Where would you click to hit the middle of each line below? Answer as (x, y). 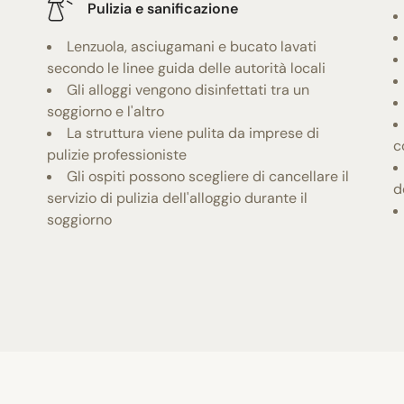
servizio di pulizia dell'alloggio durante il (178, 198)
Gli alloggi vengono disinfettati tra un (188, 90)
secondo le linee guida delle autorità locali (187, 69)
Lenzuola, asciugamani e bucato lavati (192, 47)
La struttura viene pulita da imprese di (193, 133)
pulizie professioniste (117, 155)
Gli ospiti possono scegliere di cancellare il (208, 177)
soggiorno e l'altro (106, 112)
